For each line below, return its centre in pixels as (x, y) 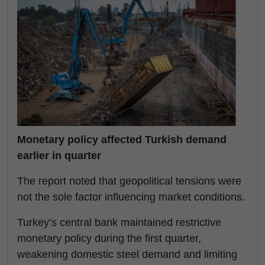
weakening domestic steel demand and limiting (127, 254)
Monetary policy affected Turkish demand (122, 139)
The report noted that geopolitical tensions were (129, 181)
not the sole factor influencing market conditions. (131, 197)
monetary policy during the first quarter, (109, 238)
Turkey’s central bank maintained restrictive (119, 222)
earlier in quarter (59, 155)
